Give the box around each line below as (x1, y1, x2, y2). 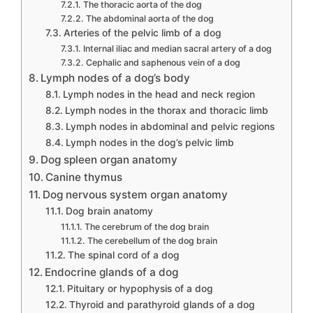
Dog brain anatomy (65, 205, 153, 217)
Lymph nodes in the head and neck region (62, 89, 255, 100)
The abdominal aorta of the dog (85, 13, 214, 24)
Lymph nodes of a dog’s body (41, 71, 191, 85)
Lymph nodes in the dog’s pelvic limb (65, 137, 234, 148)
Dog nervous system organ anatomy (43, 188, 228, 201)
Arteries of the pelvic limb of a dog (63, 27, 221, 38)
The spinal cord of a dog (67, 249, 180, 261)
